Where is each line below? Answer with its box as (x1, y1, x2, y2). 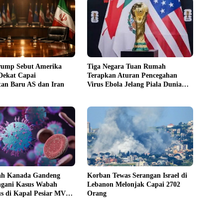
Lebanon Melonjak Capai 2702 (87, 180, 181, 188)
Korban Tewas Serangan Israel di (87, 171, 188, 179)
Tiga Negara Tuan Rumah (87, 62, 166, 70)
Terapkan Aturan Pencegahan (87, 71, 178, 79)
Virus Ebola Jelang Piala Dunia (87, 80, 182, 88)
